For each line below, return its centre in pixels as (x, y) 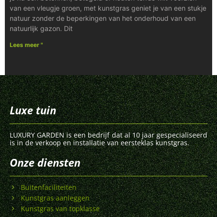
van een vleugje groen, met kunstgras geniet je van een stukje (108, 8)
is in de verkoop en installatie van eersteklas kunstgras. (100, 142)
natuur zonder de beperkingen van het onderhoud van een (103, 18)
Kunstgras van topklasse (60, 209)
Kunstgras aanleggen (55, 198)
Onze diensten (45, 162)
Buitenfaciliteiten (48, 187)
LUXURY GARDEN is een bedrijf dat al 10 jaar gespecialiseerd (108, 135)
